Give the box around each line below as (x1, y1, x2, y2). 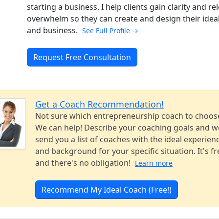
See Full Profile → (82, 26, 138, 36)
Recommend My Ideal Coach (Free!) (42, 184, 172, 196)
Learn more (135, 158, 173, 168)
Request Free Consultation (33, 52, 131, 63)
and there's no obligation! (35, 157, 132, 169)
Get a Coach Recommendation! (35, 98, 164, 110)
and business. (27, 25, 80, 36)
